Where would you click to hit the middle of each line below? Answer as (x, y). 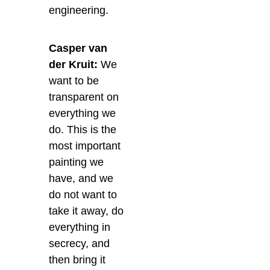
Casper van (78, 49)
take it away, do (86, 211)
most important (85, 146)
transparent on (84, 97)
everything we (83, 114)
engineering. (79, 11)
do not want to (83, 195)
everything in (80, 228)
